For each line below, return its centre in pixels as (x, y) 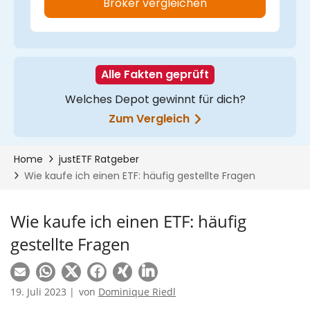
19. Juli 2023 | (43, 292)
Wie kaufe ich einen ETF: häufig (128, 221)
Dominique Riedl (137, 292)
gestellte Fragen (70, 244)
